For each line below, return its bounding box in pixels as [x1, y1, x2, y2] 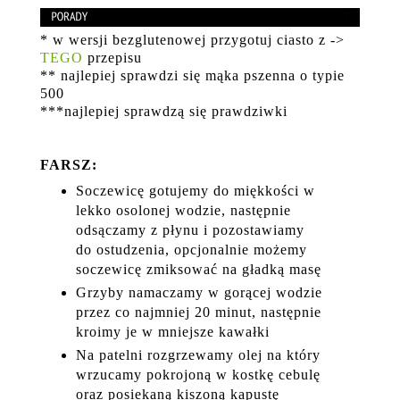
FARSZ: [40, 157, 97, 173]
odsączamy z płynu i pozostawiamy [75, 222, 304, 238]
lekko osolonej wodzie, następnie [75, 203, 291, 219]
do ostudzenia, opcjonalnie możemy [75, 242, 307, 258]
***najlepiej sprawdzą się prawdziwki [40, 104, 287, 120]
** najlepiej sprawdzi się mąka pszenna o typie [40, 68, 345, 84]
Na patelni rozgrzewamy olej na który [75, 346, 321, 362]
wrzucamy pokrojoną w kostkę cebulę [75, 366, 321, 382]
